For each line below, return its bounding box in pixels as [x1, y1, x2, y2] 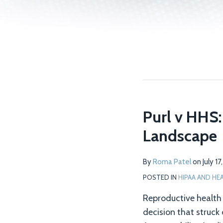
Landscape [143, 126, 217, 145]
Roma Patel [153, 157, 191, 166]
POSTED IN [143, 173, 178, 181]
